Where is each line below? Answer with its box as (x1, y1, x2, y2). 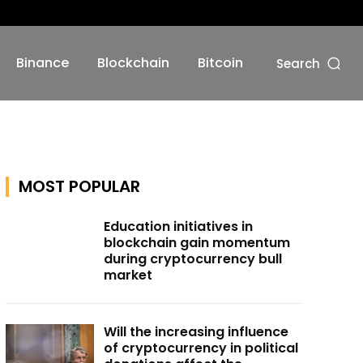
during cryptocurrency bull (104, 250, 283, 269)
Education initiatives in (104, 217, 254, 237)
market (104, 266, 153, 285)
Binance (15, 53, 69, 73)
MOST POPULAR (18, 175, 140, 199)
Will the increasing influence (104, 322, 289, 342)
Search (275, 54, 320, 72)
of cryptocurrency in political (104, 339, 299, 358)
